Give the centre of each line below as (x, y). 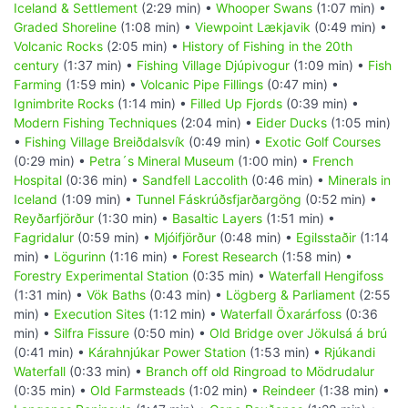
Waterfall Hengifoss (326, 276)
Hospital (38, 180)
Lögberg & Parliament (291, 295)
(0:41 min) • (51, 352)
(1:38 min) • (352, 391)
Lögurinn (80, 257)
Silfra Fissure (92, 333)
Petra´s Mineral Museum (162, 161)
